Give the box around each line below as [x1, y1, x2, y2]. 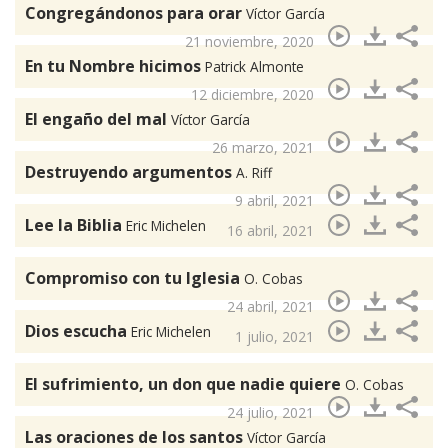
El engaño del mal [25, 108, 171, 131]
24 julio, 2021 [227, 403, 314, 423]
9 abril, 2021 [235, 191, 314, 211]
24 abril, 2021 [227, 297, 314, 317]
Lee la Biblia [25, 214, 126, 237]
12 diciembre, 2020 [191, 85, 314, 105]
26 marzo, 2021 [212, 138, 314, 158]
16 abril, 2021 [227, 221, 314, 241]
